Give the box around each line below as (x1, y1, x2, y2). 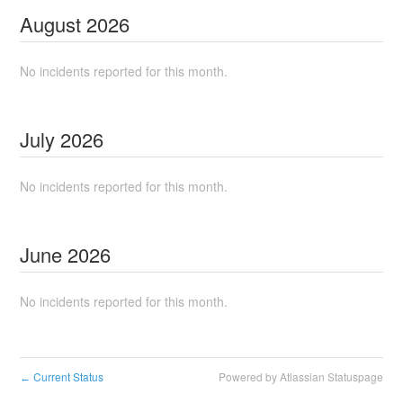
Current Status (31, 369, 104, 384)
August (20, 10, 82, 38)
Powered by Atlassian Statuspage (218, 369, 383, 384)
